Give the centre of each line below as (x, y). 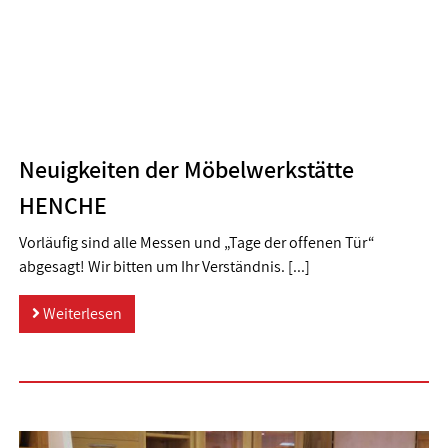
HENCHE (62, 205)
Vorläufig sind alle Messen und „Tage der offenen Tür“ (196, 243)
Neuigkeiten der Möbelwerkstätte (186, 169)
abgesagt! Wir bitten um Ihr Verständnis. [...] (164, 267)
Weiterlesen (80, 314)
